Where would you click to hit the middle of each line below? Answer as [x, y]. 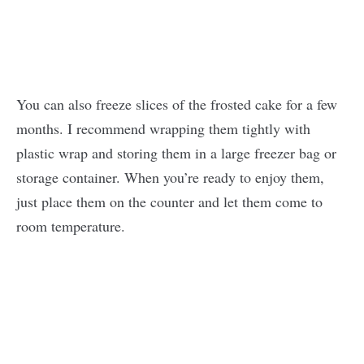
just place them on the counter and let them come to [169, 201]
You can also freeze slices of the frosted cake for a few [177, 104]
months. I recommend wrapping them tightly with [163, 128]
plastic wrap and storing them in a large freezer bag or [176, 152]
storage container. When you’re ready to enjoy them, [170, 177]
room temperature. [73, 225]
